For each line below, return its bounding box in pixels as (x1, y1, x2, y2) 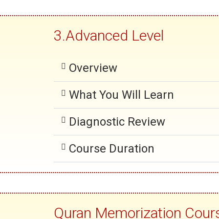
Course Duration (68, 142, 154, 155)
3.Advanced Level (53, 27, 164, 44)
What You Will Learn (68, 88, 174, 102)
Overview (68, 61, 117, 75)
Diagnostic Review (68, 115, 165, 129)
